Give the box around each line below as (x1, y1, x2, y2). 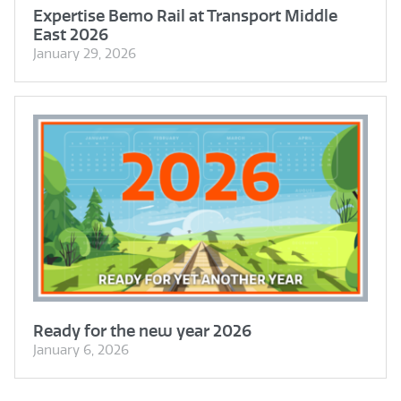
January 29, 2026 (33, 45, 136, 62)
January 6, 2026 (33, 342, 129, 359)
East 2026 (33, 24, 108, 44)
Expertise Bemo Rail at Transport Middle (33, 5, 337, 25)
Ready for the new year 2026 (33, 321, 252, 341)
